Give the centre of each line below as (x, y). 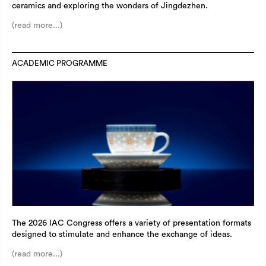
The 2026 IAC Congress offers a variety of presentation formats (132, 223)
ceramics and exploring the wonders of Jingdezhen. (110, 6)
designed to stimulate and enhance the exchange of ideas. (122, 234)
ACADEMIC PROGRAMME (60, 64)
